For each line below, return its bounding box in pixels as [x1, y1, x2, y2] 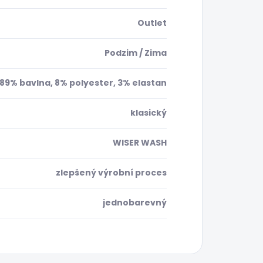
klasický [130, 107, 167, 119]
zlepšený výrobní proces [56, 167, 167, 179]
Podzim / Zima [104, 47, 167, 59]
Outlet [137, 17, 167, 29]
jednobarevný [103, 197, 167, 209]
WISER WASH [113, 137, 167, 149]
